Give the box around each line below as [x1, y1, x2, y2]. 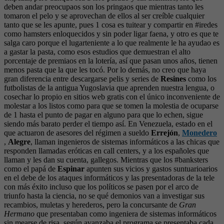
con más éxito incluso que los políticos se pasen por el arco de [4, 182, 198, 191]
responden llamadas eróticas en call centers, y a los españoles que [4, 146, 209, 155]
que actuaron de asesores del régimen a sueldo [4, 128, 151, 137]
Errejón [151, 128, 178, 137]
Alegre [8, 137, 30, 146]
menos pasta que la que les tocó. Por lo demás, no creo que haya [4, 65, 206, 74]
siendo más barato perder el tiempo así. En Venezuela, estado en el [4, 119, 212, 128]
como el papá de [4, 164, 57, 173]
